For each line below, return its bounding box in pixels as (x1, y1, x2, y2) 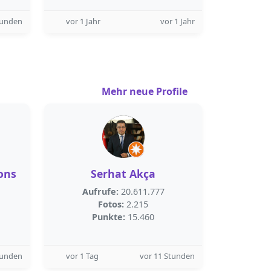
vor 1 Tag (66, 250, 99, 261)
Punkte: (92, 211, 125, 223)
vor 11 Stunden (140, 250, 195, 261)
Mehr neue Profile (102, 85, 190, 98)
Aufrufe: (82, 186, 119, 197)
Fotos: (98, 198, 124, 210)
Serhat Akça (91, 166, 155, 181)
